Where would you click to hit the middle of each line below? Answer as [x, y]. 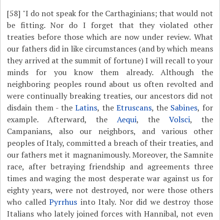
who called [28, 202]
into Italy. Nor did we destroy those [145, 202]
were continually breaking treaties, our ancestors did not [110, 96]
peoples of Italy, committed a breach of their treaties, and [110, 143]
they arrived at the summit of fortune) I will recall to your [110, 60]
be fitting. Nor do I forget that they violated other [110, 25]
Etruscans [134, 108]
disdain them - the [41, 108]
